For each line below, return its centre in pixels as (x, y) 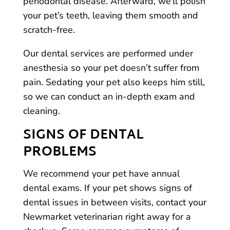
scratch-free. (49, 30)
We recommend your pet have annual (101, 174)
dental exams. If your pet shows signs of (107, 188)
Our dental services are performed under (108, 53)
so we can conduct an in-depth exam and (109, 97)
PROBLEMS (60, 152)
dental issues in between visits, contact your (114, 202)
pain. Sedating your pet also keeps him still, (114, 82)
